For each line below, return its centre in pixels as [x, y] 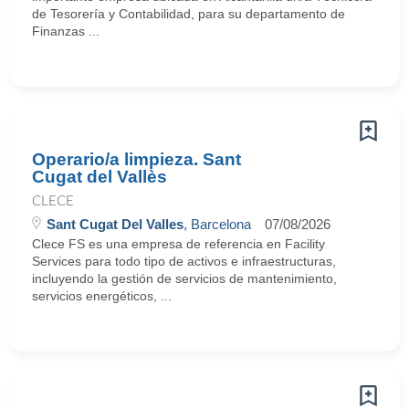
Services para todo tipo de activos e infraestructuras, [184, 261]
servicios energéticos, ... [102, 296]
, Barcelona [217, 224]
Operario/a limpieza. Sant [136, 159]
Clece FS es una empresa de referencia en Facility [178, 244]
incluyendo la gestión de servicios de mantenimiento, [184, 278]
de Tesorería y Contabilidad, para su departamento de [189, 14]
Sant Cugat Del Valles [115, 224]
